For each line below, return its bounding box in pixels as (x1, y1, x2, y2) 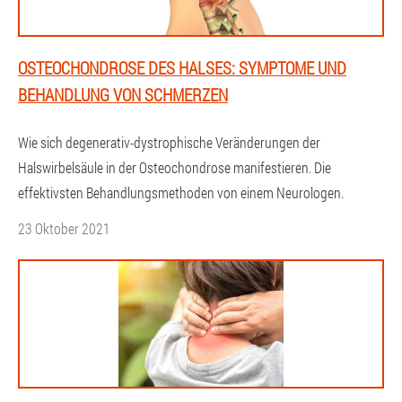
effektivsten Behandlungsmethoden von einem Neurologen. (18, 183, 344, 202)
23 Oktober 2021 (18, 219, 110, 238)
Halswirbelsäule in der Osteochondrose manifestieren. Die (18, 158, 331, 177)
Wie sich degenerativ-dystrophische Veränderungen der (18, 133, 320, 152)
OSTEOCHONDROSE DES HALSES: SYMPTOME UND (18, 57, 346, 79)
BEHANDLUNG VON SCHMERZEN (18, 83, 228, 106)
